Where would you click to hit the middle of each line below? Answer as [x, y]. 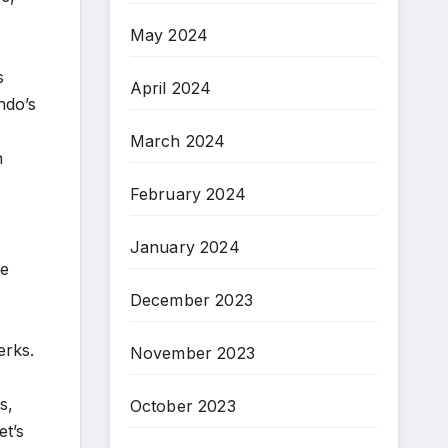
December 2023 [191, 299]
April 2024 [170, 87]
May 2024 [169, 34]
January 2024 [184, 246]
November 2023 [192, 352]
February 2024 [188, 193]
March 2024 [177, 140]
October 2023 [182, 405]
